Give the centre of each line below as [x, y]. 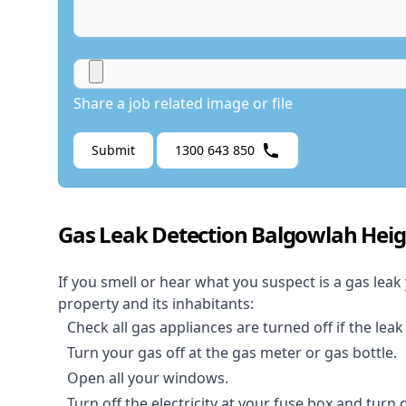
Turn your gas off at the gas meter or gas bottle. [232, 353]
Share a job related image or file [183, 104]
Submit [113, 150]
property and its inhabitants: [156, 304]
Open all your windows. [148, 378]
